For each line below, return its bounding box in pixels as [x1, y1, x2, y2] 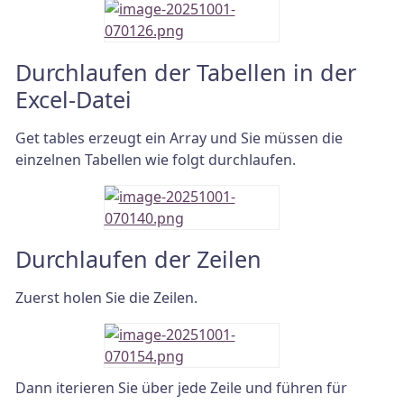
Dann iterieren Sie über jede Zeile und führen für [15, 377, 347, 398]
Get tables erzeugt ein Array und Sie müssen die [15, 127, 343, 148]
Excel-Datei [15, 83, 132, 115]
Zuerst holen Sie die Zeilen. [15, 287, 197, 308]
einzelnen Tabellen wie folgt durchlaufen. [15, 149, 296, 170]
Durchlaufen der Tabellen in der [15, 56, 356, 87]
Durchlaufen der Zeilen [15, 243, 262, 275]
